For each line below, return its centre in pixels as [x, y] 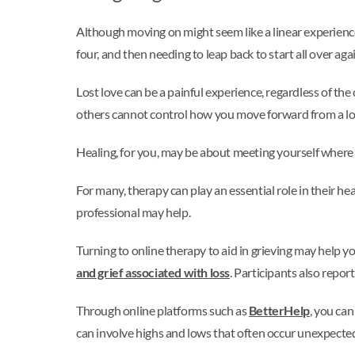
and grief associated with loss [153, 272]
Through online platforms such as [162, 310]
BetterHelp [279, 310]
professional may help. [134, 212]
